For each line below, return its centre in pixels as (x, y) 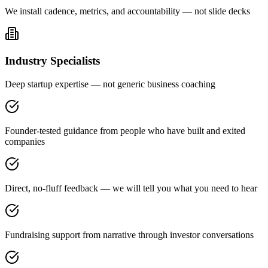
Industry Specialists (52, 61)
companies (25, 141)
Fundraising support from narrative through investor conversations (129, 234)
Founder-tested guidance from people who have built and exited (125, 130)
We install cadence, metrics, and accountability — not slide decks (127, 11)
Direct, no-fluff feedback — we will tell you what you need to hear (131, 188)
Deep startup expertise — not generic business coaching (110, 84)
